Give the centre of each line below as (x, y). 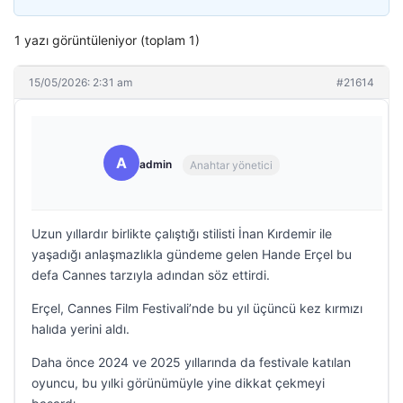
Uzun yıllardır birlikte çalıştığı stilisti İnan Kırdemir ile (182, 233)
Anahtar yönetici (231, 165)
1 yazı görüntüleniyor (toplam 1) (107, 40)
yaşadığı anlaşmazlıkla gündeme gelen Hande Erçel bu (192, 254)
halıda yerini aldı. (81, 329)
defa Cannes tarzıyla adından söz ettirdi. (151, 275)
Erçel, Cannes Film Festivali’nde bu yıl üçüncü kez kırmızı (197, 308)
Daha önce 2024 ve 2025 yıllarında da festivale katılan (191, 362)
